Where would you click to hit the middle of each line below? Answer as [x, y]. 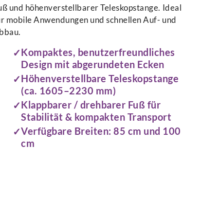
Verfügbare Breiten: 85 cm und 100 [101, 131]
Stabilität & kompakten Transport [96, 117]
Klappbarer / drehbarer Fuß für [91, 105]
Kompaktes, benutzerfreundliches [98, 52]
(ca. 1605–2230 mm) [69, 91]
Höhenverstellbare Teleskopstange [100, 79]
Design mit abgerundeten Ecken [93, 64]
